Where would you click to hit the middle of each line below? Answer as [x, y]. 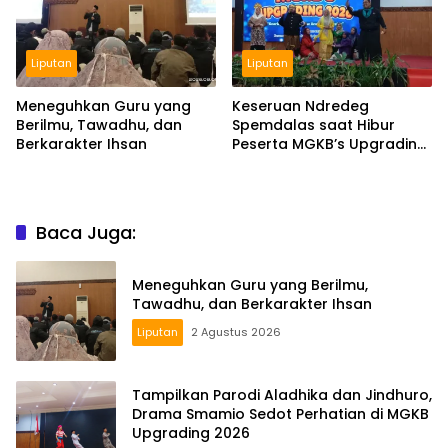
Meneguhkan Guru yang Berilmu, [250, 284]
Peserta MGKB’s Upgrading [329, 143]
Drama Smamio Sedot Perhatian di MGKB [280, 414]
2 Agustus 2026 [236, 331]
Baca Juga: [86, 232]
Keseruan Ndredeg [300, 105]
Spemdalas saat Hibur [313, 124]
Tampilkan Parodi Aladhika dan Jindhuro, [282, 395]
